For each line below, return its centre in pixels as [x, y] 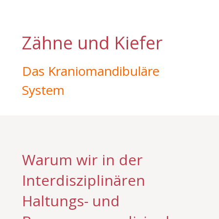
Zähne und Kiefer [92, 43]
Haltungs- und [71, 201]
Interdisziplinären [83, 180]
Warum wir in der [82, 160]
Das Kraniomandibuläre [90, 71]
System [43, 90]
